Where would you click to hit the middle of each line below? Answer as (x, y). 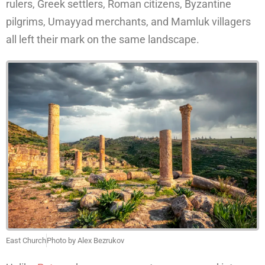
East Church (26, 241)
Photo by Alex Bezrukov (85, 241)
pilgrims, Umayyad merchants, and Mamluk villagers (128, 21)
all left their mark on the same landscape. (103, 39)
